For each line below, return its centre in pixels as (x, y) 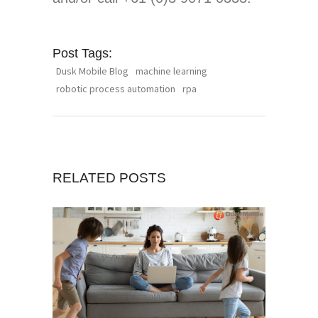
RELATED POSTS (109, 177)
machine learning (171, 71)
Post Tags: (82, 53)
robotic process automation (116, 88)
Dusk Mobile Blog (92, 71)
